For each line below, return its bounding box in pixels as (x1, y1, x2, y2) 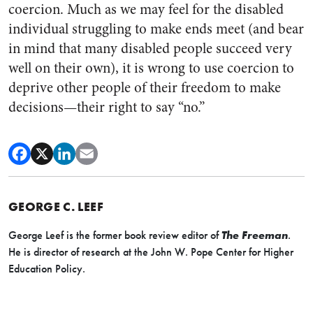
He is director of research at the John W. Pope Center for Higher (8, 245, 293, 259)
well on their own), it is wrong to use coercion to (8, 58, 294, 78)
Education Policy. (8, 262, 85, 275)
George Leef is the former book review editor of (8, 228, 221, 242)
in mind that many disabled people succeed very (8, 38, 292, 59)
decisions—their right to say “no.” (8, 97, 205, 117)
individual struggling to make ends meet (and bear (8, 19, 304, 39)
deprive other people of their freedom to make (8, 78, 281, 98)
